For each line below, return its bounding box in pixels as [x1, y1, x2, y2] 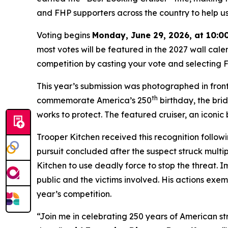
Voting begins [37, 30, 92, 40]
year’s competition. [37, 189, 111, 199]
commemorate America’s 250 [37, 95, 152, 105]
